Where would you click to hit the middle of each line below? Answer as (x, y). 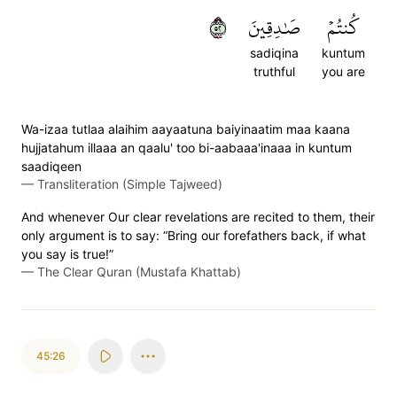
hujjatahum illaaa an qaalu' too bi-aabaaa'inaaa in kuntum (187, 148)
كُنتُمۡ (343, 27)
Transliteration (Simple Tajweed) (130, 184)
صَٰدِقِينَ (274, 27)
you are (343, 71)
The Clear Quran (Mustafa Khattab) (139, 272)
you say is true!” (67, 254)
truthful (274, 71)
